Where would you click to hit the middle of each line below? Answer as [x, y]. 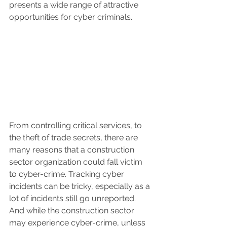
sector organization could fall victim [77, 162]
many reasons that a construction [73, 149]
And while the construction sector [73, 210]
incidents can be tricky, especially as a [81, 186]
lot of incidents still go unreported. [73, 198]
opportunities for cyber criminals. [71, 17]
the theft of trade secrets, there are [74, 137]
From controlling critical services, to [77, 125]
